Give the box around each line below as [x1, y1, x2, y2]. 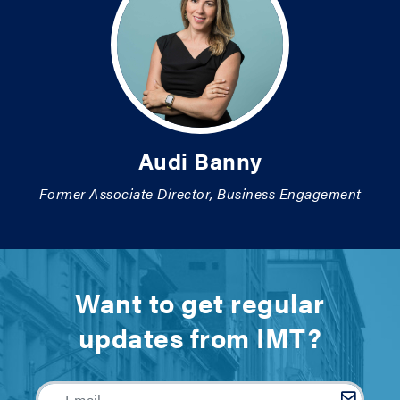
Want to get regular [75, 283, 325, 322]
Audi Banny [137, 145, 262, 177]
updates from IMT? [78, 318, 322, 357]
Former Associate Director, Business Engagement [38, 183, 362, 204]
